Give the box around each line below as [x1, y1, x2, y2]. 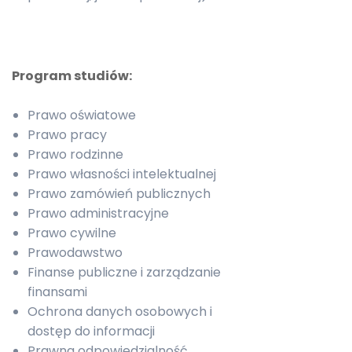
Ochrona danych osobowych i [27, 302, 212, 321]
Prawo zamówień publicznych [27, 185, 211, 203]
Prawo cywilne [27, 224, 116, 242]
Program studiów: [12, 67, 132, 85]
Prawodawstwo [27, 244, 123, 262]
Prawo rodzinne [27, 145, 123, 163]
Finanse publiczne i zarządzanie [27, 263, 221, 281]
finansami [27, 283, 87, 301]
